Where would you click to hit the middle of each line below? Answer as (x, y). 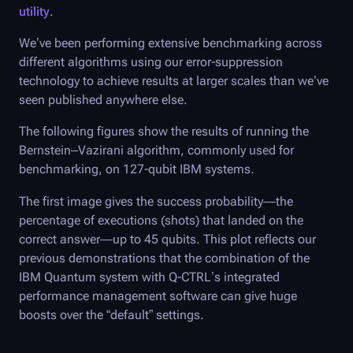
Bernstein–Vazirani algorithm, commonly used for (156, 150)
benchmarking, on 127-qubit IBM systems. (137, 169)
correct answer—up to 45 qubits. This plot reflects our (167, 239)
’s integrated (245, 277)
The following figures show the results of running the (164, 132)
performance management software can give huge (158, 295)
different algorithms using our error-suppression (151, 62)
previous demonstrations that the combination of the (164, 258)
